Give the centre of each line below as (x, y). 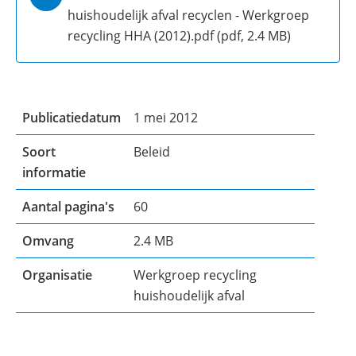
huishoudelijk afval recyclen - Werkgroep (188, 15)
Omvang (48, 241)
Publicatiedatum (72, 118)
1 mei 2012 (166, 118)
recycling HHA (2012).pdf (141, 36)
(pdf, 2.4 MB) (252, 36)
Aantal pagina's (68, 207)
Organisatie (57, 275)
